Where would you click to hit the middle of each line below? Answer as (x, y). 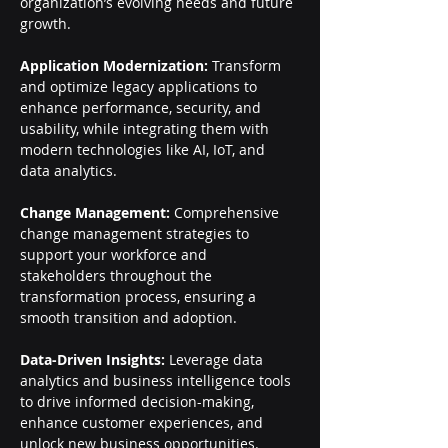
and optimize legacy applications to (140, 86)
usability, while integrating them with (146, 128)
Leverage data (216, 359)
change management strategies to (136, 233)
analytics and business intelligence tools (157, 380)
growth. (45, 23)
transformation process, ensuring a (140, 296)
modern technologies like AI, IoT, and (144, 149)
